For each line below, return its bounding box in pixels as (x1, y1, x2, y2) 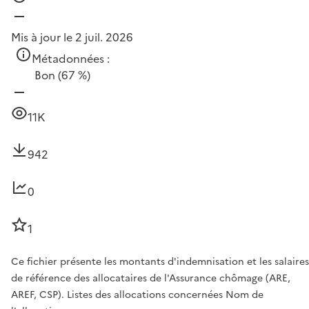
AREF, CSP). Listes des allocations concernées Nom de (11, 288, 263, 303)
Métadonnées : (32, 50, 110, 68)
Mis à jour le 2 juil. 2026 (11, 29, 133, 46)
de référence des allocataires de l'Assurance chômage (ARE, (11, 271, 290, 286)
